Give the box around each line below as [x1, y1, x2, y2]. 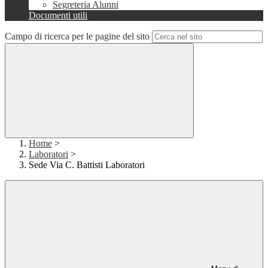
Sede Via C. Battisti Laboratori [29, 160, 145, 170]
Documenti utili [29, 10, 87, 21]
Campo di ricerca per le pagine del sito [5, 31, 150, 42]
